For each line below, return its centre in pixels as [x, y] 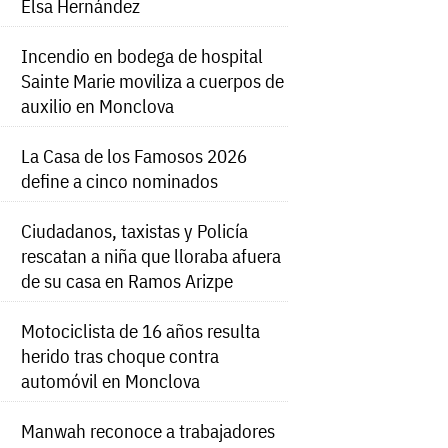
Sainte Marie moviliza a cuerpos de [153, 81]
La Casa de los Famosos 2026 [134, 156]
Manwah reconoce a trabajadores [148, 431]
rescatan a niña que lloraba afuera [151, 256]
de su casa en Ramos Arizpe [127, 281]
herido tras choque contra [120, 356]
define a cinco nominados [120, 181]
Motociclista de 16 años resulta [141, 331]
